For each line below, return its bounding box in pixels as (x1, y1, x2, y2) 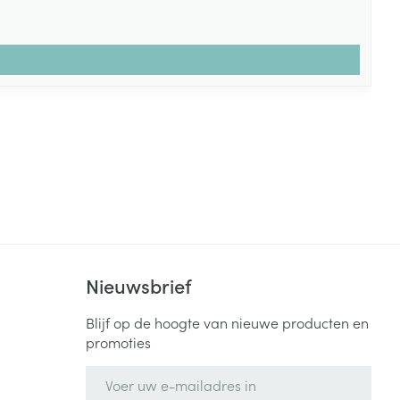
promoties (86, 332, 152, 352)
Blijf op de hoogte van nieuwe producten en (86, 312, 370, 332)
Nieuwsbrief (86, 271, 192, 299)
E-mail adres (85, 364, 171, 384)
